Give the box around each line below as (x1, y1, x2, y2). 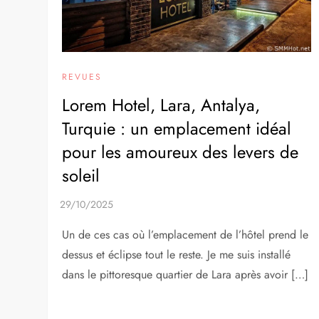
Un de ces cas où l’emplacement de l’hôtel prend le (62, 226, 309, 244)
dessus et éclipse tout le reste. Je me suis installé (62, 246, 291, 263)
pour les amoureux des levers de (62, 140, 299, 165)
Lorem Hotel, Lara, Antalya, (62, 93, 261, 118)
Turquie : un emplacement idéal (62, 116, 292, 142)
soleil (62, 163, 100, 189)
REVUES (62, 70, 103, 84)
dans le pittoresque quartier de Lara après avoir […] (62, 266, 309, 283)
